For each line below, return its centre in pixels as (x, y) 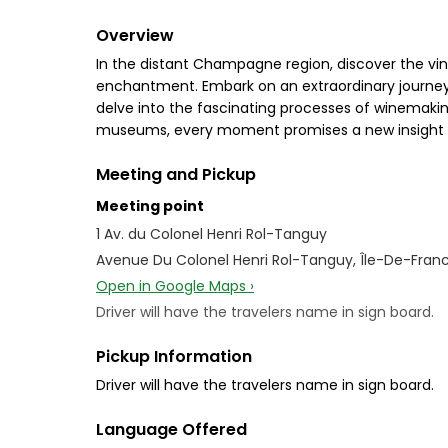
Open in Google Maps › (175, 286)
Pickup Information (174, 356)
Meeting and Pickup (176, 174)
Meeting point (150, 206)
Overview (135, 35)
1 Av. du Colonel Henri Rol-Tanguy (211, 234)
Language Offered (171, 429)
